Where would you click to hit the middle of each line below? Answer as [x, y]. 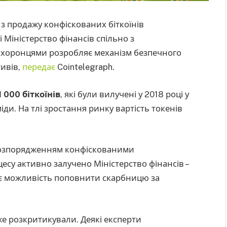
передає [39, 67]
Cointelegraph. [85, 67]
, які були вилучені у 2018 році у [125, 94]
